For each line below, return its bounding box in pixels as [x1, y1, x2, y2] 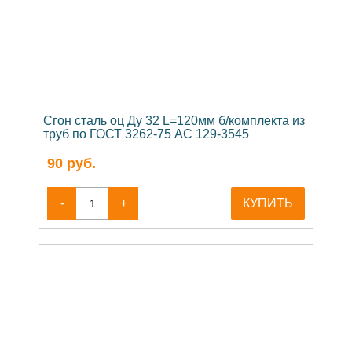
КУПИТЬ [243, 196, 293, 211]
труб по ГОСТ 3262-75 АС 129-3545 [43, 127, 249, 141]
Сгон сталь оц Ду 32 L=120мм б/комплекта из [43, 114, 305, 128]
